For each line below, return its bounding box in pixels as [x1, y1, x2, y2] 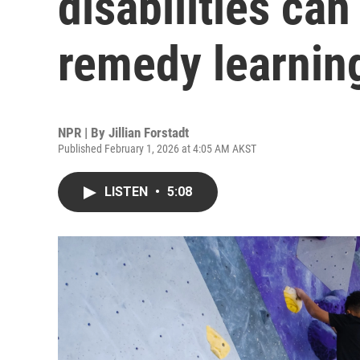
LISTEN [104, 184, 151, 199]
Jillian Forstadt [108, 125, 189, 141]
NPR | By [58, 125, 108, 141]
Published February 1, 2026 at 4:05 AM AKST [58, 142, 256, 155]
